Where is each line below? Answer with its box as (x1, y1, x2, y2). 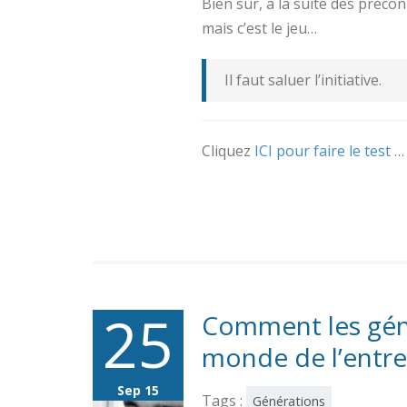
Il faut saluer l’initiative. (224, 70, 382, 91)
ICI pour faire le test (254, 141, 394, 162)
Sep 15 (117, 382, 159, 400)
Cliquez (202, 141, 254, 162)
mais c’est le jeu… (202, 18, 317, 39)
